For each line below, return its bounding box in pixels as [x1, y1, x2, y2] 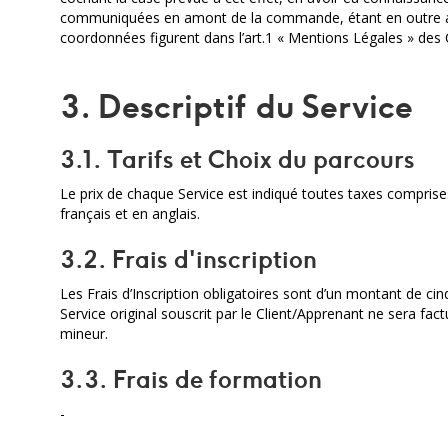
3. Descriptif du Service [60, 85, 413, 127]
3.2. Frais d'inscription [60, 243, 317, 275]
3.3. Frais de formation [60, 363, 322, 395]
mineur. [60, 324, 108, 343]
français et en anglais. [60, 204, 200, 223]
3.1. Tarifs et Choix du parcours [60, 143, 415, 175]
